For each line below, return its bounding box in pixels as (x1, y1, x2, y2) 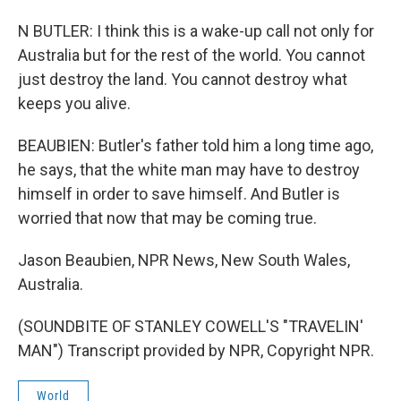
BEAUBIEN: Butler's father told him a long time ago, (18, 136, 373, 155)
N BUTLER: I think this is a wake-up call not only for (18, 21, 374, 40)
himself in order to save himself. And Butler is (18, 184, 340, 203)
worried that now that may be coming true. (18, 209, 317, 227)
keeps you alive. (18, 94, 131, 113)
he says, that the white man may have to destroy (18, 160, 360, 179)
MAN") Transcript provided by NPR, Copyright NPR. (18, 341, 374, 360)
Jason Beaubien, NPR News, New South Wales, (18, 251, 350, 269)
